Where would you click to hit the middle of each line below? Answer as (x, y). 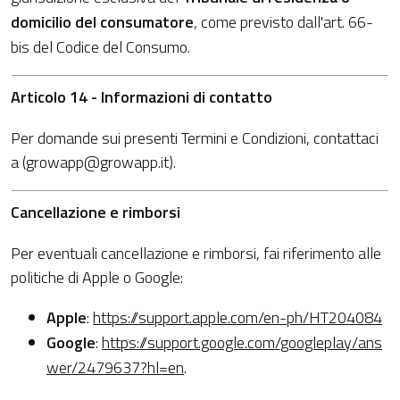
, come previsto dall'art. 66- (283, 22)
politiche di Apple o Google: (97, 277)
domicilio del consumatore (102, 22)
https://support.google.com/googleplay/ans (242, 342)
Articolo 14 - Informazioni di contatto (142, 97)
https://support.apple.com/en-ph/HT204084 (237, 317)
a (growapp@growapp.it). (93, 162)
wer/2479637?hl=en (115, 367)
